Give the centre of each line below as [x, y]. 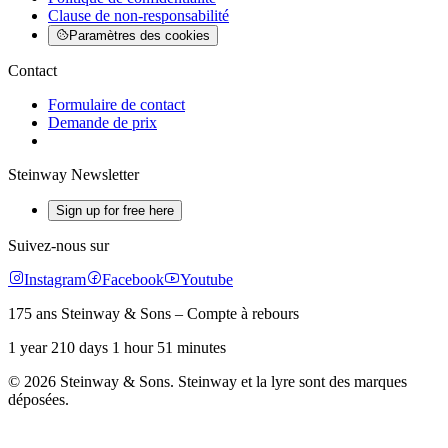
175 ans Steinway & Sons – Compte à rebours [153, 314]
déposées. [38, 400]
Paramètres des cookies [139, 36]
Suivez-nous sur [58, 246]
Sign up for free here [115, 211]
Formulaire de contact [116, 105]
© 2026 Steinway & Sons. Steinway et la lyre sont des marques [207, 382]
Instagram [55, 280]
